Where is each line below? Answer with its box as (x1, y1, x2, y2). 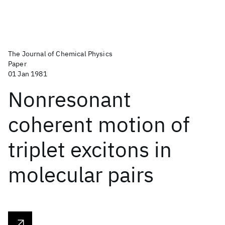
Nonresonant (8, 85, 131, 113)
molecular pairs (8, 161, 154, 188)
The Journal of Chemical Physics (8, 49, 113, 58)
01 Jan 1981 (8, 69, 47, 78)
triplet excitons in (8, 136, 172, 163)
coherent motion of (8, 110, 190, 138)
